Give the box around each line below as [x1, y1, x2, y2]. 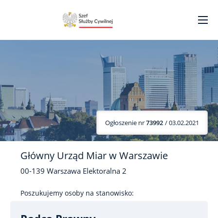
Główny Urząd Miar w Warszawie [20, 149, 168, 162]
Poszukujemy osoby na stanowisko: [20, 188, 134, 198]
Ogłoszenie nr [105, 118, 146, 127]
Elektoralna [83, 166, 122, 176]
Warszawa [47, 166, 81, 176]
